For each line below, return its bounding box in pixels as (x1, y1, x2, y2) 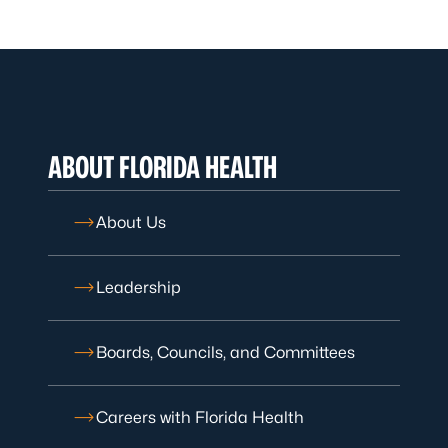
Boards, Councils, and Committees (96, 343, 355, 362)
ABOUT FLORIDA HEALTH (48, 149, 277, 185)
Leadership (96, 278, 181, 297)
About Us (96, 213, 166, 232)
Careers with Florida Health (96, 408, 304, 427)
